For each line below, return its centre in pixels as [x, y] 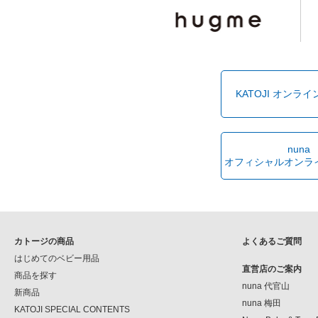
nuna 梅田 [262, 303]
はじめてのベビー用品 [57, 258]
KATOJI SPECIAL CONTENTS [72, 309]
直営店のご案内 [272, 269]
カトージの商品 [44, 241]
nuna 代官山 [266, 286]
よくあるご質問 [272, 241]
